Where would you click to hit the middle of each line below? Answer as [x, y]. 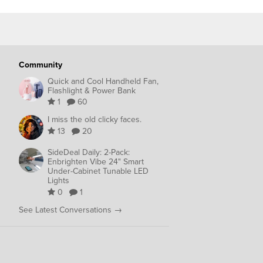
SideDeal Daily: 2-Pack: [89, 153]
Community [41, 65]
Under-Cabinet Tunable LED [98, 171]
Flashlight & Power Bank [92, 90]
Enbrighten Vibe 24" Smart [96, 162]
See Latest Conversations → [70, 210]
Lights [58, 181]
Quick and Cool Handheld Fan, [103, 81]
